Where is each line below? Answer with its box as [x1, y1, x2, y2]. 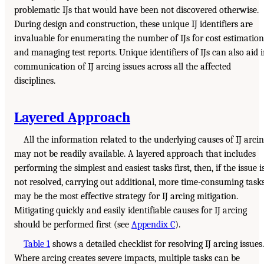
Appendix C [131, 219, 175, 230]
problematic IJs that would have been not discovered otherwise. [14, 4, 259, 15]
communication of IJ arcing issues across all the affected [14, 61, 231, 72]
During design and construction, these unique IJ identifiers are [14, 18, 253, 29]
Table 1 [24, 239, 50, 250]
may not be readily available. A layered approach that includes [14, 148, 256, 159]
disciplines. [14, 75, 55, 86]
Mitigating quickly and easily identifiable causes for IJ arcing [14, 204, 247, 216]
